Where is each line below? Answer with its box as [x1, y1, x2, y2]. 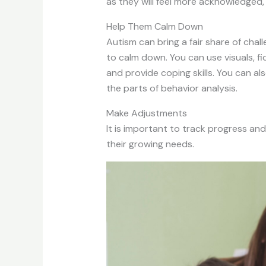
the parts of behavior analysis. [106, 82, 237, 95]
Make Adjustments [106, 107, 187, 120]
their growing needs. [106, 138, 194, 151]
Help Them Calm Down [106, 20, 203, 33]
